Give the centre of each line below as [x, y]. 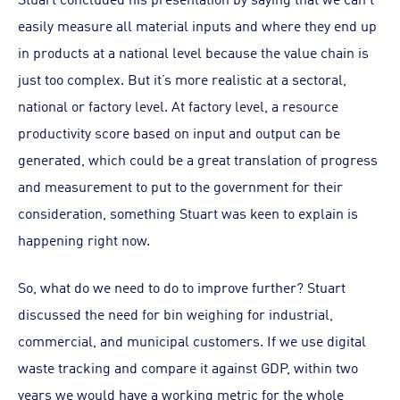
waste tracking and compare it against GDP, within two [188, 367]
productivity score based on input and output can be [179, 132]
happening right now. [84, 239]
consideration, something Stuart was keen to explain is [188, 212]
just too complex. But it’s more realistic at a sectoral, [182, 79]
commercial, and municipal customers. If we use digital [192, 340]
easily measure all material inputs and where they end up [197, 25]
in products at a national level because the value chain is [193, 52]
